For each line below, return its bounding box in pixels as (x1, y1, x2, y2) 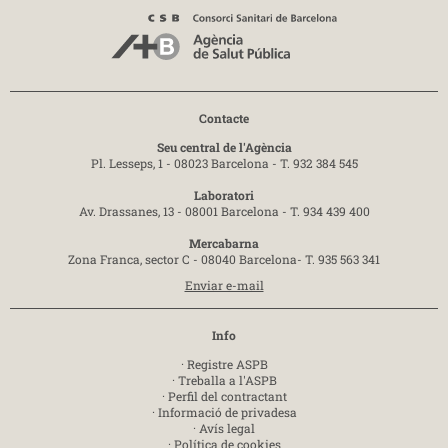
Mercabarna (189, 234, 259, 251)
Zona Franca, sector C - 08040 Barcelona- (68, 250, 305, 267)
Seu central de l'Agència (156, 138, 292, 155)
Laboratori (194, 186, 254, 203)
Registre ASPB (186, 355, 268, 372)
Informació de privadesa (157, 403, 297, 420)
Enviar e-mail (184, 276, 264, 293)
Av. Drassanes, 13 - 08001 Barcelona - (78, 202, 290, 219)
